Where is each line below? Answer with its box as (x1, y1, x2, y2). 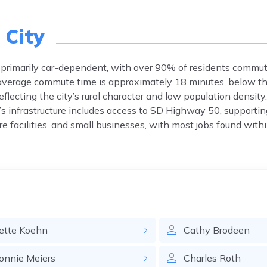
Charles (184, 252, 218, 264)
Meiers (26, 252, 55, 264)
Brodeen (213, 224, 250, 236)
